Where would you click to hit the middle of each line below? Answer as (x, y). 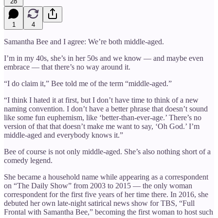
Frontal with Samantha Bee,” (48, 212)
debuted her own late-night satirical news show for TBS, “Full (99, 203)
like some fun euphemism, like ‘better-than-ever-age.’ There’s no (103, 117)
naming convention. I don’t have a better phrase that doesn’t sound (106, 109)
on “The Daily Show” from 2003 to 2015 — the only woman (98, 185)
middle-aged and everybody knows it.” (64, 135)
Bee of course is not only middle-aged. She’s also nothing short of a (107, 151)
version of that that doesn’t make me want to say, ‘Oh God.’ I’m (102, 126)
